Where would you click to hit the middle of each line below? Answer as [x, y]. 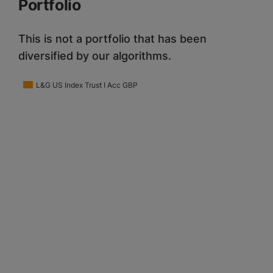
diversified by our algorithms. [95, 56]
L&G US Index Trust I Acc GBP [87, 85]
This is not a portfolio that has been [112, 39]
